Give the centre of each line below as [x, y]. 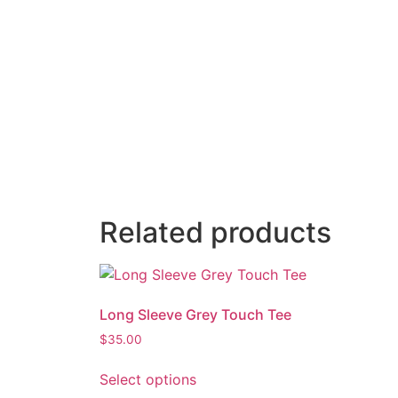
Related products [215, 232]
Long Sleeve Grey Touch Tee [195, 314]
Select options [148, 379]
